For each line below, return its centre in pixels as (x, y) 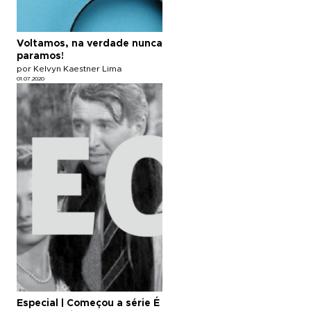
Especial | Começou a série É (88, 303)
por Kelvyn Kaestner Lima (69, 68)
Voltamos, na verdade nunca (90, 43)
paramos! (40, 56)
